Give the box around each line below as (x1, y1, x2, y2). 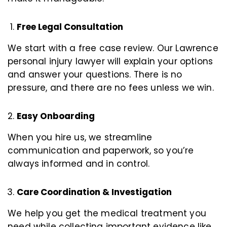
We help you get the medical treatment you (8, 207, 206, 219)
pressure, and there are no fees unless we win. (8, 81, 214, 94)
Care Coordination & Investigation (17, 185, 172, 198)
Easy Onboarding (17, 109, 95, 122)
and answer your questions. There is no (8, 68, 182, 81)
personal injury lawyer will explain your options (8, 55, 213, 67)
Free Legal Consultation (17, 20, 123, 33)
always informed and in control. (8, 157, 150, 170)
